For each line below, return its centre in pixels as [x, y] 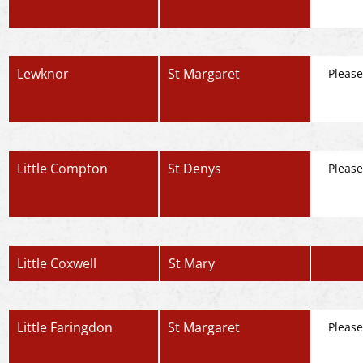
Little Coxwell [57, 263]
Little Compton [62, 169]
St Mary [191, 263]
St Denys [195, 169]
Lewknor [43, 74]
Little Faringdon [65, 327]
